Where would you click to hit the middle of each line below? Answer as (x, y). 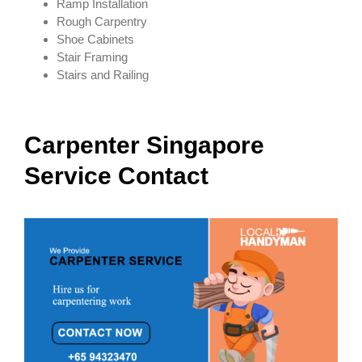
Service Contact (116, 176)
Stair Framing (92, 57)
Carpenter (85, 145)
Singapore (205, 145)
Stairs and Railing (103, 75)
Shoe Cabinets (95, 40)
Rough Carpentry (102, 22)
